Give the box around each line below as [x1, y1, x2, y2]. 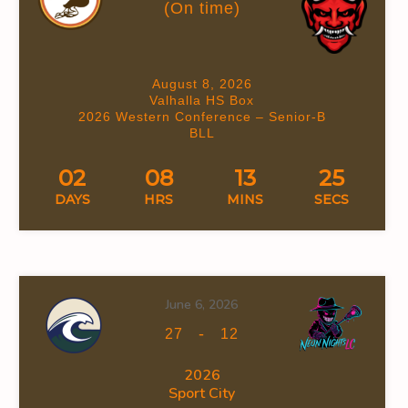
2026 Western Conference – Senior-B [77, 108, 326, 124]
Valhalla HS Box [149, 92, 255, 107]
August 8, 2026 [151, 76, 252, 91]
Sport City [168, 382, 236, 403]
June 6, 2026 [166, 295, 239, 313]
